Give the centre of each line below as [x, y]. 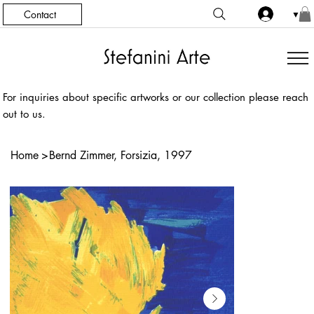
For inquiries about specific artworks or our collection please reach [156, 97]
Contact [40, 14]
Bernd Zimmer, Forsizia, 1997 [121, 156]
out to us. [25, 114]
